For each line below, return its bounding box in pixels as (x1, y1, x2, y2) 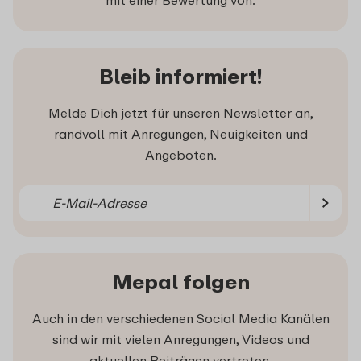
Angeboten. (144, 147, 217, 164)
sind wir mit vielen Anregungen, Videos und (52, 331, 309, 348)
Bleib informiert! (99, 64, 262, 89)
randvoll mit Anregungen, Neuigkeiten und (53, 126, 308, 143)
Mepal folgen (111, 269, 250, 295)
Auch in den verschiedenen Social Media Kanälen (31, 310, 330, 327)
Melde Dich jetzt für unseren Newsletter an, (48, 105, 313, 122)
